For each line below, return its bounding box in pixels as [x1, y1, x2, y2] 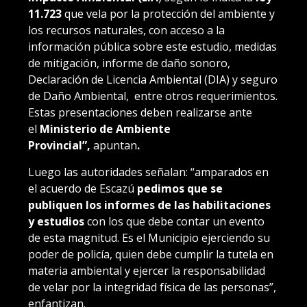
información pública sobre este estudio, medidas [28, 38, 277, 54]
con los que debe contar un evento [84, 213, 265, 229]
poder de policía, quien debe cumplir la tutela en [28, 246, 273, 262]
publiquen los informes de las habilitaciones [28, 197, 271, 212]
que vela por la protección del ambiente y [62, 5, 275, 21]
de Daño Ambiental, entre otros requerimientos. [28, 88, 278, 103]
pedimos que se [137, 180, 223, 196]
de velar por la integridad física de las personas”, [28, 279, 276, 295]
